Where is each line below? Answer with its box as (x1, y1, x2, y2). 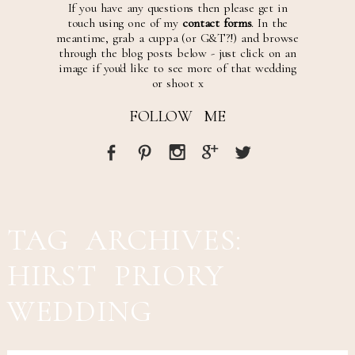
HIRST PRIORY (6, 258, 224, 295)
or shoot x (151, 74, 204, 91)
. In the (251, 14, 288, 31)
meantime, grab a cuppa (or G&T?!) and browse (56, 29, 299, 46)
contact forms (181, 14, 252, 31)
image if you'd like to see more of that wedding (59, 59, 296, 76)
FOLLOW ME (129, 106, 226, 126)
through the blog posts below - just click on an (59, 44, 296, 61)
